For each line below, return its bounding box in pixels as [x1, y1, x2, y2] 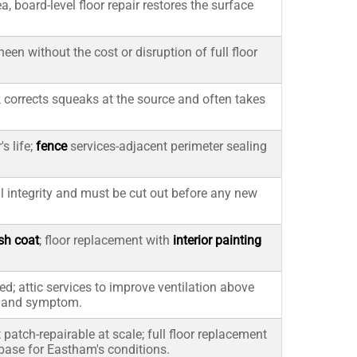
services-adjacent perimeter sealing [67, 139, 267, 154]
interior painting [173, 233, 261, 248]
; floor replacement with [39, 233, 173, 248]
